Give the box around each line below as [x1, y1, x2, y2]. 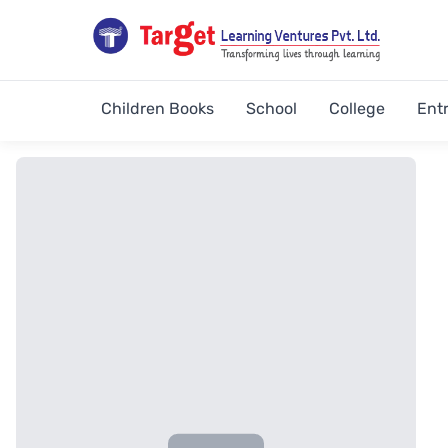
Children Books [101, 99, 214, 118]
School [246, 99, 297, 118]
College [329, 99, 385, 118]
